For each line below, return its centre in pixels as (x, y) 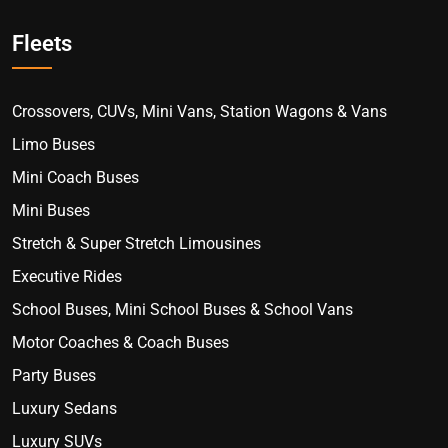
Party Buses (54, 375)
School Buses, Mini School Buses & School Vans (182, 309)
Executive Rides (67, 276)
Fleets (42, 43)
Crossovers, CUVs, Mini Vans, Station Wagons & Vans (199, 111)
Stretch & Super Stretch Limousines (136, 243)
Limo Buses (53, 144)
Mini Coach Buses (75, 177)
